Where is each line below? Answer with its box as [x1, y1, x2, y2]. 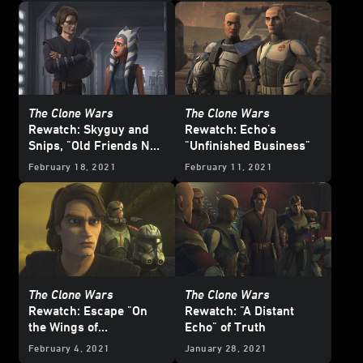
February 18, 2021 [28, 160, 117, 173]
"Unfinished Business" [185, 138, 310, 153]
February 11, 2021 [185, 160, 273, 173]
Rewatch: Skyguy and [28, 122, 149, 137]
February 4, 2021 [28, 342, 110, 354]
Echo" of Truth [185, 319, 266, 335]
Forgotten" [28, 154, 88, 169]
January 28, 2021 [185, 342, 267, 354]
